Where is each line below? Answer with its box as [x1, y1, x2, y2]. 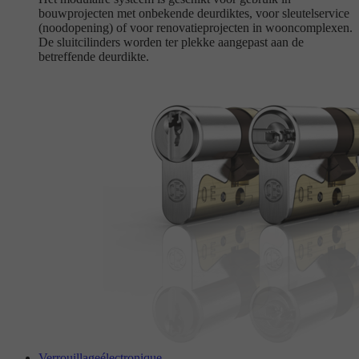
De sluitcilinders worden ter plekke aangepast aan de [38, 35, 304, 49]
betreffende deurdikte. [38, 50, 149, 63]
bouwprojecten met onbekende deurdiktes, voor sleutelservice [38, 6, 349, 20]
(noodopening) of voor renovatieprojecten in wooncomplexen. [38, 21, 353, 34]
